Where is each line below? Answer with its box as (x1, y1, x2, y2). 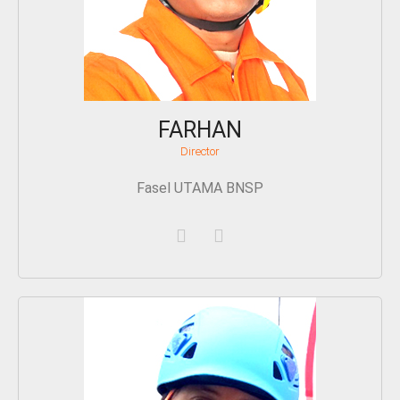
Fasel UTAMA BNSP (137, 179, 263, 197)
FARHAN (158, 117, 242, 144)
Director (180, 145, 220, 159)
